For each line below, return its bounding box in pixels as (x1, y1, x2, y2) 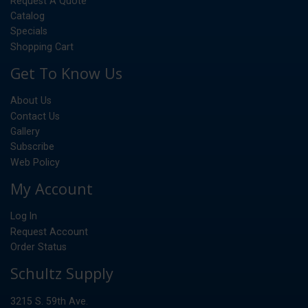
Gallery (10, 126, 40, 137)
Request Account (10, 225, 88, 237)
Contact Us (10, 110, 60, 122)
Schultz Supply (10, 263, 113, 284)
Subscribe (10, 141, 54, 153)
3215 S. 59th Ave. (10, 295, 88, 307)
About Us (10, 95, 52, 107)
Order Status (10, 241, 67, 253)
